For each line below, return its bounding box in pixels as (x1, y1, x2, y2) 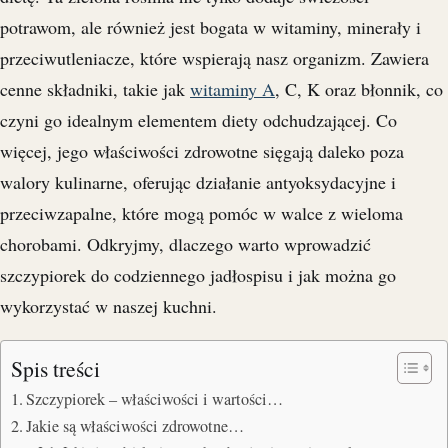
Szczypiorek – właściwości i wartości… (26, 387, 284, 410)
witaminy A (190, 76, 275, 101)
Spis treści (11, 354, 100, 384)
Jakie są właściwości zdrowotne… (26, 414, 245, 437)
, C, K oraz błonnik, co (275, 76, 443, 101)
